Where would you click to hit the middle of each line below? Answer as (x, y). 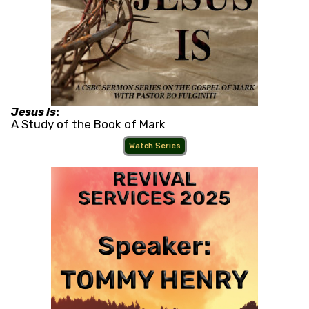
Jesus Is (33, 112)
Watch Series (154, 146)
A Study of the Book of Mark (88, 124)
